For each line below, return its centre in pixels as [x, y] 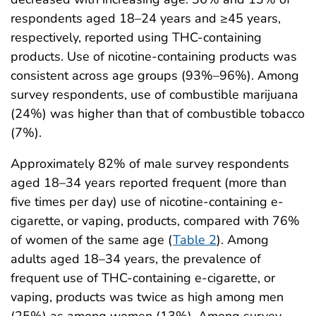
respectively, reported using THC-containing [136, 37]
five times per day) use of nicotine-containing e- [147, 201]
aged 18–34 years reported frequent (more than [148, 182]
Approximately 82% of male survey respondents [150, 163]
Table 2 [195, 239]
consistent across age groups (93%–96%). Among [155, 75]
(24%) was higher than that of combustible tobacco [158, 113]
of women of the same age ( [92, 239]
